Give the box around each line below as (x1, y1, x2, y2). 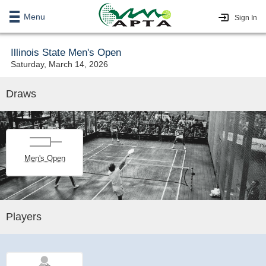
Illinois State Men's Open (11, 47, 122, 58)
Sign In (235, 14, 257, 22)
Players (6, 211, 42, 223)
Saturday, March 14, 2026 (11, 59, 109, 69)
